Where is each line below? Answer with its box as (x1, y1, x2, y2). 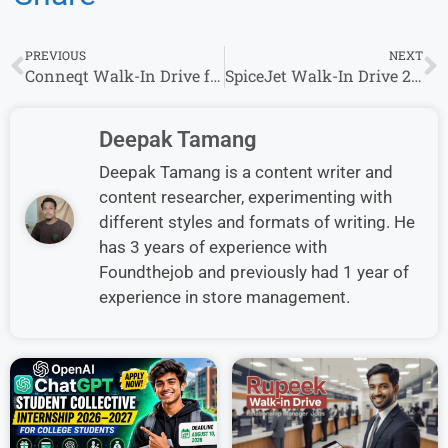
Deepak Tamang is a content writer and (99, 161, 393, 182)
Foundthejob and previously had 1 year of (99, 261, 409, 282)
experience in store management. (99, 286, 350, 307)
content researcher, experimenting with (99, 186, 392, 207)
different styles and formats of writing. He (99, 211, 415, 232)
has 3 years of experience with (99, 236, 327, 257)
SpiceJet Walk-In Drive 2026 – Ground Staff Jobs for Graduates (410, 64, 422, 86)
